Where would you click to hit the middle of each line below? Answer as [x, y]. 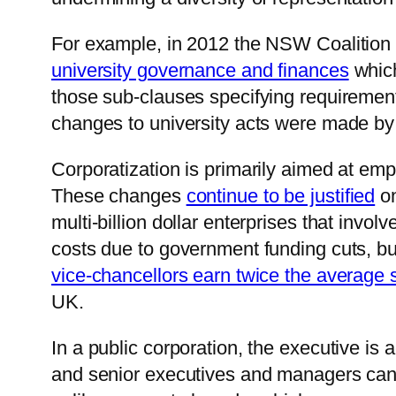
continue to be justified [281, 196]
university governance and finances [200, 71]
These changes [119, 196]
